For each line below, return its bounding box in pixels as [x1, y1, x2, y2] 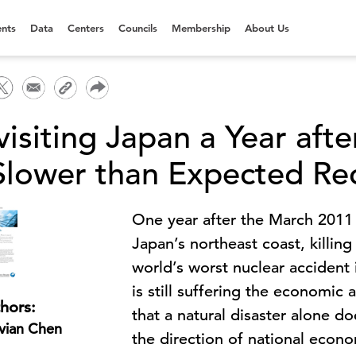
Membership [172, 21, 230, 34]
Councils [118, 21, 157, 34]
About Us [245, 21, 289, 34]
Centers [68, 21, 104, 34]
